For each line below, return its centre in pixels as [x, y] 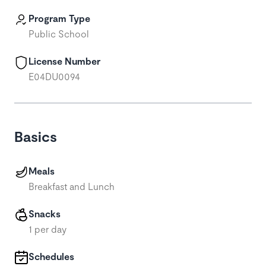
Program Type [59, 18]
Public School [59, 34]
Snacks [45, 213]
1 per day [47, 229]
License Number [64, 61]
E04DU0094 [54, 76]
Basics [36, 136]
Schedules [51, 256]
